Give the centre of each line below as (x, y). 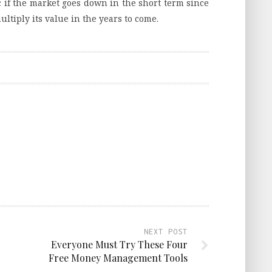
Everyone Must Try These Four (119, 244)
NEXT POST (166, 231)
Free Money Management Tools (118, 257)
